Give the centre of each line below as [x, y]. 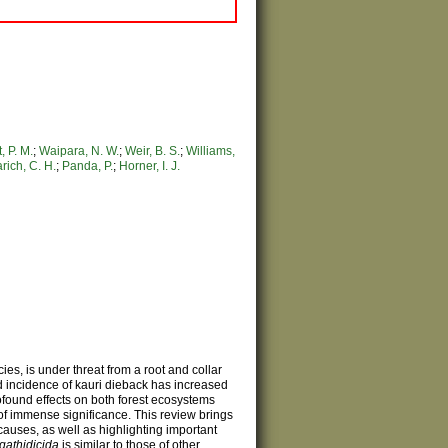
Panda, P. [88, 165]
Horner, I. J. [150, 165]
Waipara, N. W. [79, 150]
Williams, [211, 150]
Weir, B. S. [153, 150]
